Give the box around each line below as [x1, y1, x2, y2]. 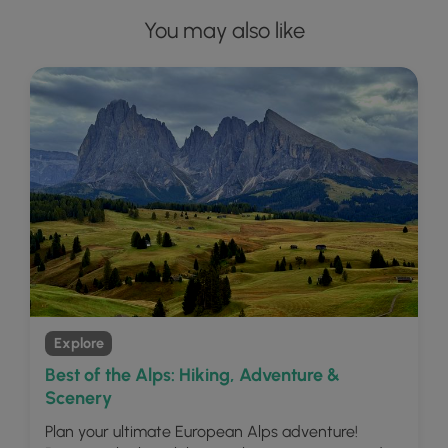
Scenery [45, 387, 112, 409]
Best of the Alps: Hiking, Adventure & [45, 364, 340, 386]
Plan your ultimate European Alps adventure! [45, 422, 358, 441]
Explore [53, 334, 104, 352]
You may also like [143, 17, 305, 44]
